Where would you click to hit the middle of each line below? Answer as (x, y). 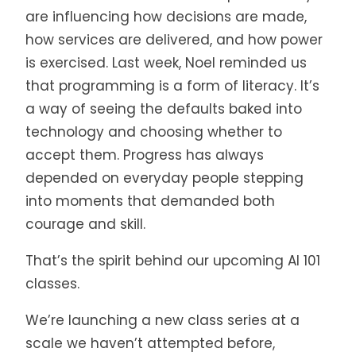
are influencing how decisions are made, (166, 17)
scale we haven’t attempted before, (150, 344)
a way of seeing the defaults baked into (164, 109)
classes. (52, 284)
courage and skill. (85, 224)
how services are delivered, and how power (174, 40)
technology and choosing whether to (154, 132)
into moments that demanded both (150, 201)
